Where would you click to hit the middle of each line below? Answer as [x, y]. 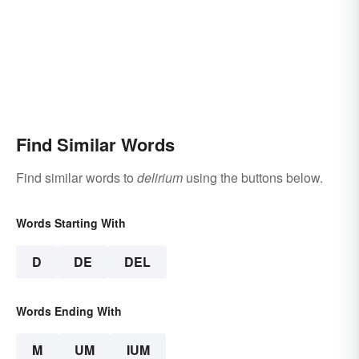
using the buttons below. [253, 177]
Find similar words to [77, 177]
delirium [160, 177]
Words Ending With [69, 311]
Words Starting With [71, 222]
